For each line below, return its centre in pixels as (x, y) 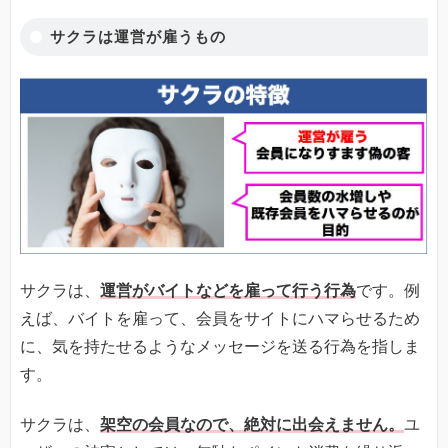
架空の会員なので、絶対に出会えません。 (252, 424)
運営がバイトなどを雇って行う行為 (228, 290)
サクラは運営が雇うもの (138, 36)
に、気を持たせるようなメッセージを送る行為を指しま (220, 346)
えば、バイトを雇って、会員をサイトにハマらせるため (220, 318)
